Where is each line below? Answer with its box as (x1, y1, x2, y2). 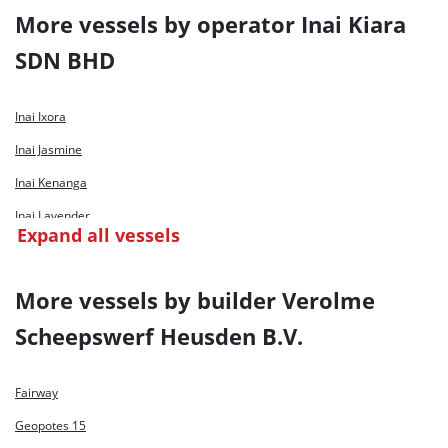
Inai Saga (15, 273, 66, 290)
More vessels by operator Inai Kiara (15, 9, 406, 39)
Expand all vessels (17, 223, 180, 247)
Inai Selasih (15, 306, 78, 323)
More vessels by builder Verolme (15, 285, 375, 315)
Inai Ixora (15, 108, 66, 125)
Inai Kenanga (15, 174, 87, 191)
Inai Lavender (15, 207, 90, 224)
